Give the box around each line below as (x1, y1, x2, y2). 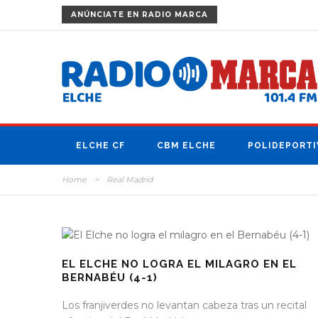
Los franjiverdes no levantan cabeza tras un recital (62, 299, 307, 312)
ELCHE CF (76, 141, 125, 151)
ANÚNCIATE (71, 10, 124, 19)
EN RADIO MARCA (124, 10, 208, 19)
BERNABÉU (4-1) (62, 271, 158, 285)
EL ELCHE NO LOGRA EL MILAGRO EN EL (62, 258, 297, 271)
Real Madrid (106, 175, 153, 185)
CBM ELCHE (157, 141, 216, 151)
